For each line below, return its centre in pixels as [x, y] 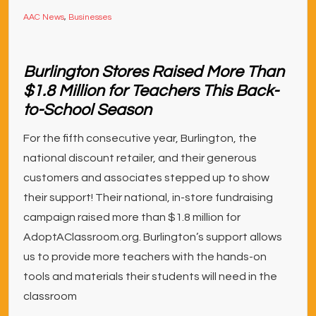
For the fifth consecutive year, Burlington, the [140, 138]
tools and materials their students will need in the [150, 276]
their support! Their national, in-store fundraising [148, 197]
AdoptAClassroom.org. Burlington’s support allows [153, 237]
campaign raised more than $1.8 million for [132, 217]
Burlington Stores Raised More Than [154, 72]
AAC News [44, 17]
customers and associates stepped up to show [146, 178]
